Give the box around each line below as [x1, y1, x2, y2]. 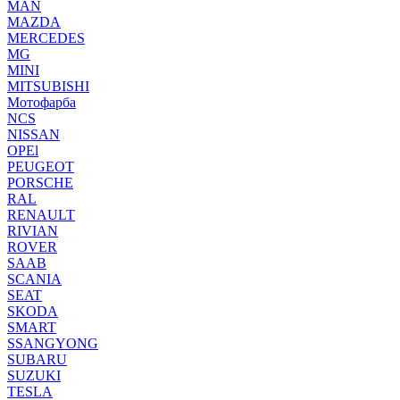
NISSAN [7, 126, 60, 142]
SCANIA [7, 271, 62, 287]
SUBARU [7, 351, 67, 367]
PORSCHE [7, 174, 73, 190]
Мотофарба [7, 94, 76, 110]
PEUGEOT [7, 158, 74, 174]
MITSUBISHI [7, 78, 89, 94]
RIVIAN [7, 222, 58, 238]
